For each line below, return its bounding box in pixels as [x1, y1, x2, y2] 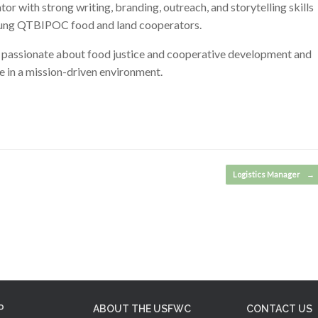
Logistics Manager [232, 169, 302, 179]
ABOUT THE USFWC [93, 303, 191, 314]
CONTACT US [246, 303, 312, 314]
